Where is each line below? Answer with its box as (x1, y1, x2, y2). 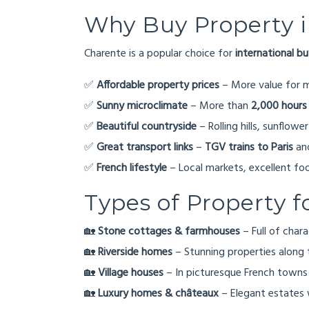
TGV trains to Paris (205, 139, 293, 157)
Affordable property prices (97, 77, 219, 94)
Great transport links (97, 139, 193, 157)
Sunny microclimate (97, 97, 188, 115)
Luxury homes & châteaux (98, 285, 219, 303)
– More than (188, 97, 251, 115)
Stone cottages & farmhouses (98, 223, 240, 241)
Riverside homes (98, 243, 172, 261)
